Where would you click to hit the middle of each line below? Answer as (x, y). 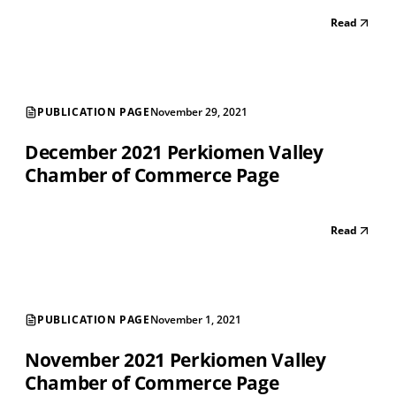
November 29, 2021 (198, 112)
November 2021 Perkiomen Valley (175, 360)
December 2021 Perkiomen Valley (174, 152)
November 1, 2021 (195, 320)
